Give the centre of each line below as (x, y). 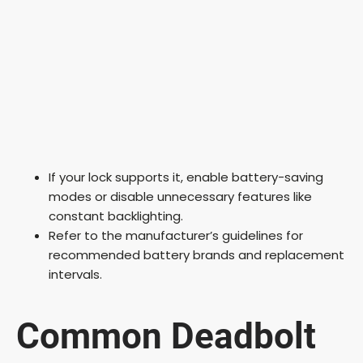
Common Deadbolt (166, 337)
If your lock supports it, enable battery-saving (186, 177)
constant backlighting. (116, 216)
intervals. (75, 274)
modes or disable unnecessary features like (180, 196)
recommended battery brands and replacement (196, 254)
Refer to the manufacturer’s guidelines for (176, 235)
